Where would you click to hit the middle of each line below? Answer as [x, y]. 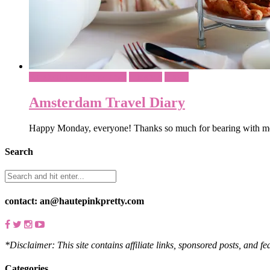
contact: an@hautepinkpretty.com [74, 201]
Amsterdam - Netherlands [78, 77]
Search [19, 152]
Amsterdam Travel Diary [107, 102]
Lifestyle [146, 77]
